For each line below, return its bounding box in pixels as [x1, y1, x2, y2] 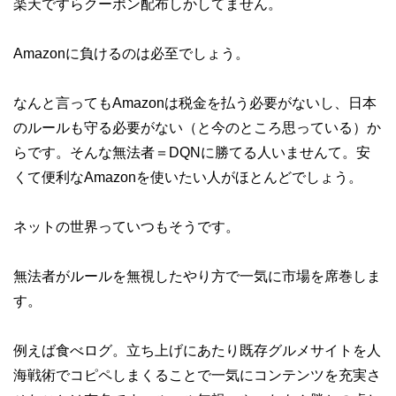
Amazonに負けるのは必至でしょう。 [13, 46, 249, 61]
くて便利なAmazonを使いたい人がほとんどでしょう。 [13, 170, 362, 185]
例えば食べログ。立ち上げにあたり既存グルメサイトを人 [13, 343, 381, 358]
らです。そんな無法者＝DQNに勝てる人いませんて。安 [13, 145, 370, 160]
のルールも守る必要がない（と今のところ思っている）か [13, 120, 381, 135]
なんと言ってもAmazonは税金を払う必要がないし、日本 [13, 95, 377, 110]
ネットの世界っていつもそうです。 [13, 219, 240, 234]
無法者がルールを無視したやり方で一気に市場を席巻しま [13, 269, 381, 284]
